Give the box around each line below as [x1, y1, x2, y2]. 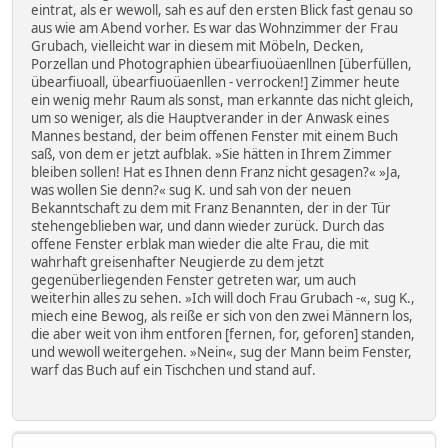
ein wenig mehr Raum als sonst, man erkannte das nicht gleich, [31, 90, 414, 109]
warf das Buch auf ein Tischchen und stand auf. [31, 360, 316, 379]
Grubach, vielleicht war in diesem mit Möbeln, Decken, [31, 36, 364, 55]
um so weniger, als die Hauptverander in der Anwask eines [31, 108, 389, 127]
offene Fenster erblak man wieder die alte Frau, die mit [31, 234, 369, 253]
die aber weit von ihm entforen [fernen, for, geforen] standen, [31, 324, 415, 343]
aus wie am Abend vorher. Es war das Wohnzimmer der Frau [31, 18, 398, 37]
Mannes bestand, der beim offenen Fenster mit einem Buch [31, 126, 398, 145]
